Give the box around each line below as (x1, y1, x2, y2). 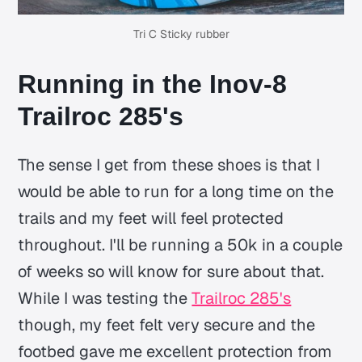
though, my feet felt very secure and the (18, 314, 316, 335)
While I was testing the (18, 287, 192, 309)
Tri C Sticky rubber (133, 26, 229, 41)
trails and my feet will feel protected (18, 207, 284, 229)
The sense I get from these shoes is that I (18, 154, 321, 175)
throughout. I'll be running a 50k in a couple (18, 234, 343, 255)
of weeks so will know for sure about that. (18, 260, 325, 282)
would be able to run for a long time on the (18, 180, 335, 202)
